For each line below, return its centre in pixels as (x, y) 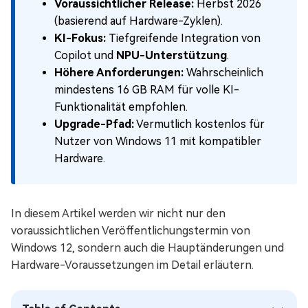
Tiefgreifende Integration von (183, 38)
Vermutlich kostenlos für (199, 124)
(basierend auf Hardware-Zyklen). (139, 21)
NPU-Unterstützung (172, 55)
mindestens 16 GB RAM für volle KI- (147, 90)
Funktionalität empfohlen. (121, 107)
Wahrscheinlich (223, 73)
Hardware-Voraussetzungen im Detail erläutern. (132, 265)
